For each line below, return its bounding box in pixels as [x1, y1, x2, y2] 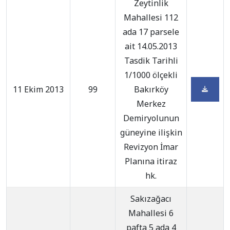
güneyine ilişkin [120, 127, 182, 138]
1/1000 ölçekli [124, 69, 178, 81]
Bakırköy [133, 84, 168, 95]
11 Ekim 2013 [13, 84, 64, 95]
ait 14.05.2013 [125, 41, 177, 52]
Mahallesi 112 [124, 12, 178, 23]
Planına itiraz [125, 156, 177, 167]
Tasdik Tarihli [124, 55, 178, 66]
